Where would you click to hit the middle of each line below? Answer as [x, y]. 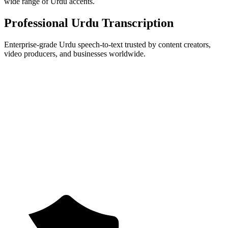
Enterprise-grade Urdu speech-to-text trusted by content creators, [107, 44]
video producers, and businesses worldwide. [75, 53]
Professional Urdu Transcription [89, 23]
